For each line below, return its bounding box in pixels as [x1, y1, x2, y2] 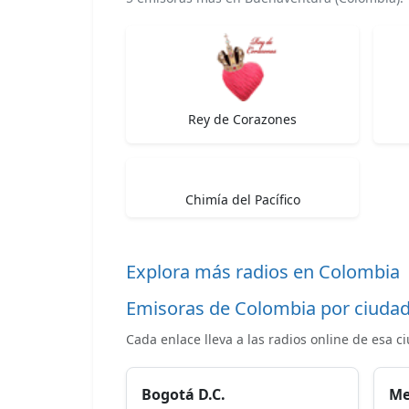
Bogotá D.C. [142, 383, 225, 404]
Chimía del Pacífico [184, 190, 300, 208]
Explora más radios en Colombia [126, 258, 400, 284]
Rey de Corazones [188, 110, 297, 128]
